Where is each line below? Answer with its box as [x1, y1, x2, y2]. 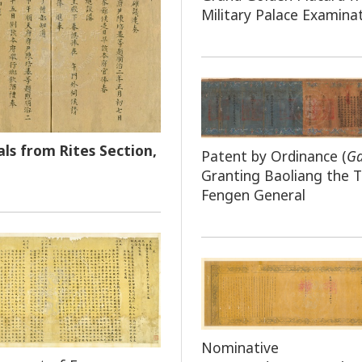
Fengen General [200, 185, 305, 205]
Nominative [200, 337, 279, 357]
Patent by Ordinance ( [200, 146, 347, 166]
